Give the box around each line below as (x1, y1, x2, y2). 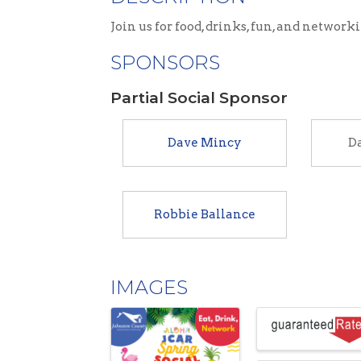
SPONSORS (110, 51, 220, 74)
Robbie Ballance (154, 207, 256, 222)
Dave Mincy (168, 135, 243, 150)
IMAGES (110, 276, 188, 299)
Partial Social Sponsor (110, 88, 288, 107)
